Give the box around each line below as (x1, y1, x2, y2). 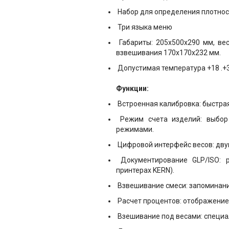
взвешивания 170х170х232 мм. (116, 49, 221, 57)
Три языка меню (116, 23, 172, 31)
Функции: (116, 84, 149, 93)
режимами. (116, 125, 154, 133)
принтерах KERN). (116, 166, 174, 174)
